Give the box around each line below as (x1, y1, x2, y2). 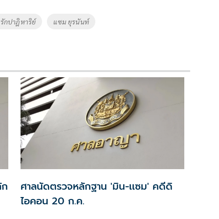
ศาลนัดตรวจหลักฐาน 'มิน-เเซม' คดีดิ (20, 179, 173, 194)
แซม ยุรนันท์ (53, 17, 89, 26)
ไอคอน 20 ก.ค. (20, 194, 85, 209)
